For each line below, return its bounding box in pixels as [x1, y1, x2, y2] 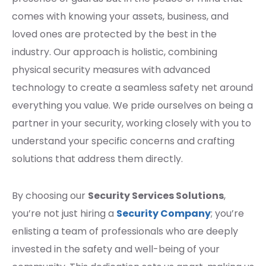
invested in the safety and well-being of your [12, 242, 220, 256]
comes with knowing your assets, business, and [12, 9, 229, 23]
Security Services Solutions [88, 188, 224, 202]
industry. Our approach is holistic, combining [12, 45, 217, 59]
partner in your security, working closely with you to [12, 116, 251, 130]
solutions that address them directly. [12, 151, 183, 166]
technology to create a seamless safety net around [12, 80, 253, 94]
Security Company [116, 206, 211, 220]
